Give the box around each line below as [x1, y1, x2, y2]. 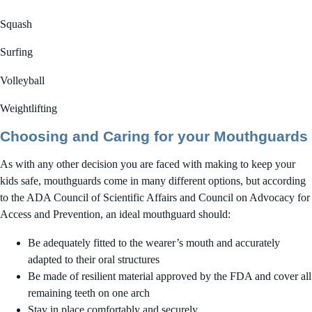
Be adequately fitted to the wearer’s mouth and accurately [28, 236, 280, 249]
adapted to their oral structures [28, 253, 159, 266]
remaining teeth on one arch [28, 286, 150, 299]
